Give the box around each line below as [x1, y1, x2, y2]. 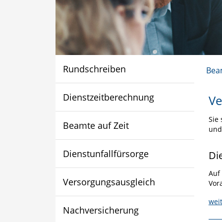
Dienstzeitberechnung [63, 91, 154, 103]
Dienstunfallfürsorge [63, 147, 149, 160]
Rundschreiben [63, 62, 126, 75]
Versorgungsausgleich [63, 175, 155, 188]
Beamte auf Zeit [63, 119, 129, 131]
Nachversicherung [63, 204, 139, 216]
